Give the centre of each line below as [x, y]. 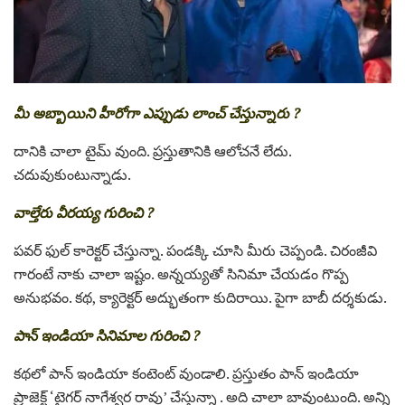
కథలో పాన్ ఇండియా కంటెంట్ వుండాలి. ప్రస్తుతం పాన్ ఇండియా [186, 373]
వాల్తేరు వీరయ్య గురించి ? [84, 212]
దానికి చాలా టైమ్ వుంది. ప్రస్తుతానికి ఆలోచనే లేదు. [152, 151]
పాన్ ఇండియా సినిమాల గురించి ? [107, 335]
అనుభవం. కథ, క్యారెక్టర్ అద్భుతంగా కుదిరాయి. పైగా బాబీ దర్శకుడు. [200, 297]
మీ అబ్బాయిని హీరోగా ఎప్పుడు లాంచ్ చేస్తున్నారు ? [157, 113]
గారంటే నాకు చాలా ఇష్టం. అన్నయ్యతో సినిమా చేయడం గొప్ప [181, 273]
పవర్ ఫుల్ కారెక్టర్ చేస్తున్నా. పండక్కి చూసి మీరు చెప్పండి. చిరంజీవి [195, 250]
